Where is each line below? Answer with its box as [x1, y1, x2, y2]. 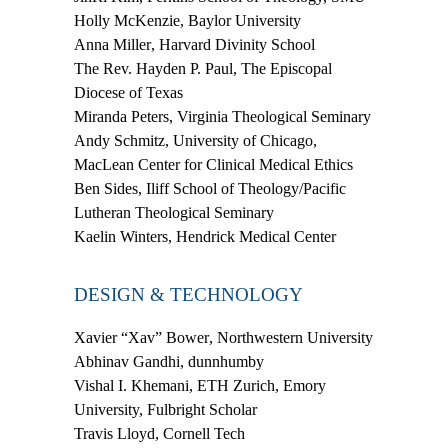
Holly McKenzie [74, 11, 180, 29]
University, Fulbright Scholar [74, 400, 257, 418]
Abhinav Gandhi [74, 352, 180, 370]
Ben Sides [74, 179, 138, 197]
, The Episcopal [233, 59, 332, 77]
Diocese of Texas [74, 83, 183, 101]
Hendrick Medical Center [172, 227, 336, 245]
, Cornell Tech [155, 424, 245, 442]
